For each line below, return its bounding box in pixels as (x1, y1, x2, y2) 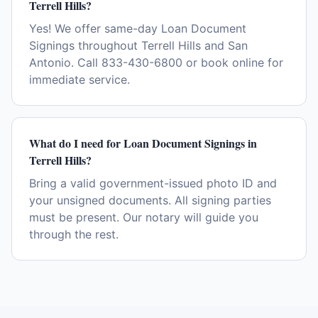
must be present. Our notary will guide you (29, 210, 258, 224)
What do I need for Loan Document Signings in (29, 135, 257, 151)
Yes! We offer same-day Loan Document (29, 21, 246, 35)
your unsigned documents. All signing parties (29, 193, 271, 207)
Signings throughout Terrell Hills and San (29, 38, 248, 53)
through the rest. (29, 227, 119, 241)
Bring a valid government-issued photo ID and (29, 176, 277, 190)
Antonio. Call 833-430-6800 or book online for (29, 55, 283, 70)
